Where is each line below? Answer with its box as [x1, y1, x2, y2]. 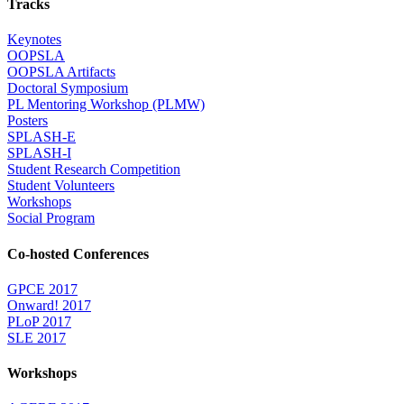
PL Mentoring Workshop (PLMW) [7, 96, 205, 113]
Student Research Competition [7, 161, 180, 178]
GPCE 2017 [7, 280, 78, 297]
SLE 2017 [7, 329, 66, 345]
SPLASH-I [7, 145, 71, 161]
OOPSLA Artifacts [7, 64, 115, 80]
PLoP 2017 [7, 313, 71, 329]
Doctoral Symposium [7, 80, 128, 96]
